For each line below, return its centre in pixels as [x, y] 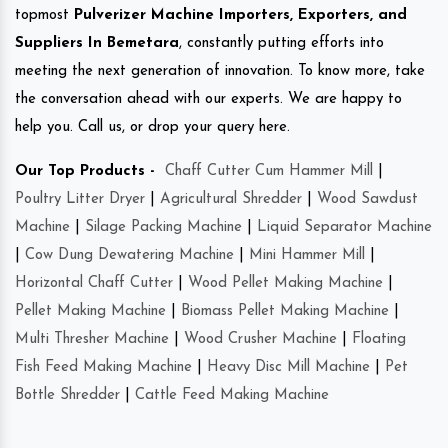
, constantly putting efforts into [281, 43]
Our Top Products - [85, 171]
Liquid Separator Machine [344, 227]
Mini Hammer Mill [307, 255]
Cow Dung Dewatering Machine [129, 255]
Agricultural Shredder [231, 199]
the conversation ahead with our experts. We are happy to [208, 99]
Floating [379, 339]
